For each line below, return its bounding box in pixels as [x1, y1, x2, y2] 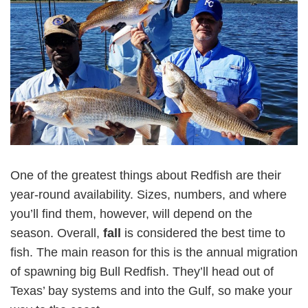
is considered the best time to [124, 225, 285, 240]
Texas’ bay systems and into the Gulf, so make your [10, 283, 292, 298]
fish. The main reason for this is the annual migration [10, 245, 298, 259]
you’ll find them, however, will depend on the [10, 206, 252, 221]
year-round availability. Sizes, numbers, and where [10, 187, 287, 201]
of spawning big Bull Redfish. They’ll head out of [10, 264, 274, 278]
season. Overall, [10, 225, 103, 240]
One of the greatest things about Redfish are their [10, 168, 281, 182]
